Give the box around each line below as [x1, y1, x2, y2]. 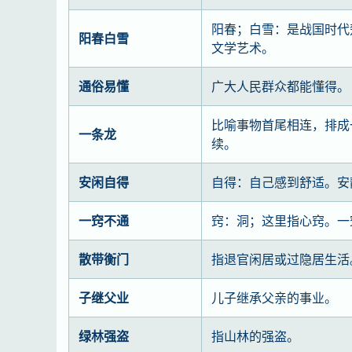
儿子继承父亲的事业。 [211, 288, 337, 306]
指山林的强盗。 [211, 327, 299, 345]
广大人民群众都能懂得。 [211, 77, 350, 95]
